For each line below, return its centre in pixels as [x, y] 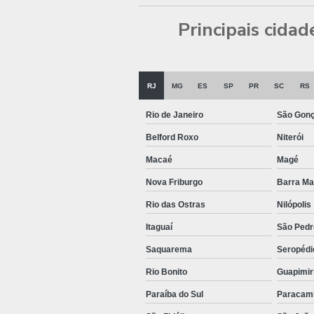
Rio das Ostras [176, 205]
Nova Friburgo [174, 183]
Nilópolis [294, 205]
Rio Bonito [166, 272]
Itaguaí [159, 227]
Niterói [290, 138]
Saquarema [169, 250]
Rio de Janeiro [175, 115]
